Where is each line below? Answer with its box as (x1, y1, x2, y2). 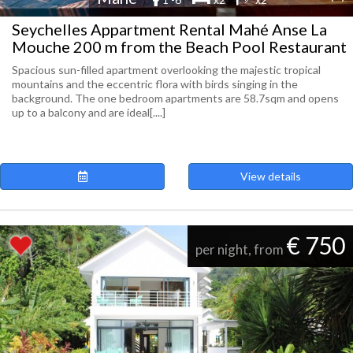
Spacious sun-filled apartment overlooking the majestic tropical (12, 63, 321, 76)
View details (240, 169, 301, 183)
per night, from (195, 241, 286, 258)
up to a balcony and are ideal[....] (12, 106, 165, 119)
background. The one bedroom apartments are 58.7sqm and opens (12, 91, 339, 105)
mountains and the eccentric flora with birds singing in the (12, 77, 298, 91)
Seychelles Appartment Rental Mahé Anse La (12, 20, 327, 39)
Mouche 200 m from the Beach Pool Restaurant (12, 37, 347, 56)
